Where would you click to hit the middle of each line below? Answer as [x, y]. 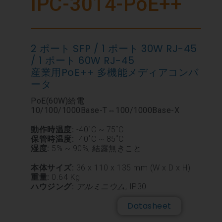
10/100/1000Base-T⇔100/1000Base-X [105, 111]
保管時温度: [53, 139]
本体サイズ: [53, 168]
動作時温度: [53, 130]
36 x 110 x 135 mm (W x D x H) [132, 168]
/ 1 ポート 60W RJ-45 [83, 61]
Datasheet [149, 206]
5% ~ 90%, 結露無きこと [95, 149]
